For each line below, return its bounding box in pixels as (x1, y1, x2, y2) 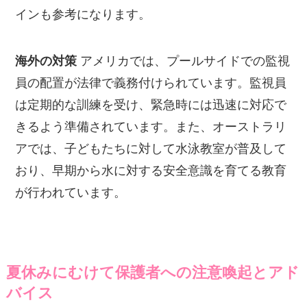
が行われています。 (15, 185, 127, 199)
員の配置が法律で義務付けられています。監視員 (15, 75, 287, 90)
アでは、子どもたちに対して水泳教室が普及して (15, 141, 287, 156)
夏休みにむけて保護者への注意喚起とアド (5, 264, 299, 281)
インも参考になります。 (15, 7, 151, 21)
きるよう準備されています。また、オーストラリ (15, 119, 287, 134)
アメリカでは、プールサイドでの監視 (77, 53, 291, 68)
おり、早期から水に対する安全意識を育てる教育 (15, 163, 287, 177)
